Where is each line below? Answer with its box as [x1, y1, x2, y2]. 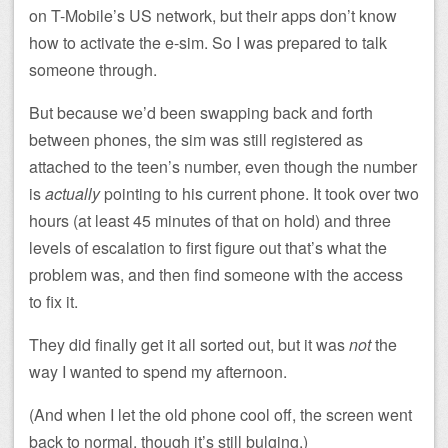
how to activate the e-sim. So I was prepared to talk [29, 31, 387, 54]
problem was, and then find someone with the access [29, 263, 403, 286]
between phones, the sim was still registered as [29, 128, 363, 151]
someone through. [29, 58, 157, 81]
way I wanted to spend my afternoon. [29, 360, 287, 383]
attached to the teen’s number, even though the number [29, 155, 417, 178]
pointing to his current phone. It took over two [100, 182, 419, 205]
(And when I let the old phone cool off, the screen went [29, 403, 412, 426]
